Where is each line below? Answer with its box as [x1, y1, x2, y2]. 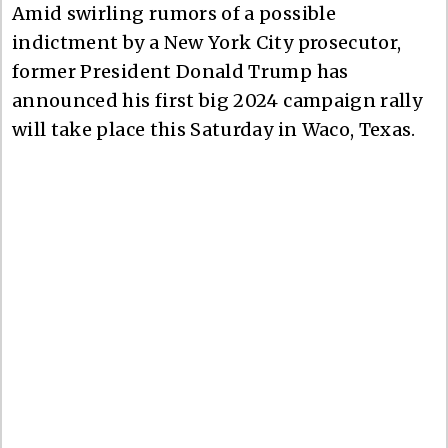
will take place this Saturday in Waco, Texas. [12, 117, 416, 141]
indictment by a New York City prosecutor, [12, 30, 402, 54]
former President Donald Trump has [12, 59, 349, 83]
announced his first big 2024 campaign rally [12, 88, 423, 112]
